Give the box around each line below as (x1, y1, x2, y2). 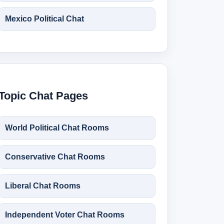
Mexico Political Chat (5, 14, 84, 23)
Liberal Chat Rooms (5, 181, 80, 190)
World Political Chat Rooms (5, 123, 109, 132)
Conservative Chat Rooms (5, 152, 105, 161)
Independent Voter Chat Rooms (5, 210, 124, 219)
